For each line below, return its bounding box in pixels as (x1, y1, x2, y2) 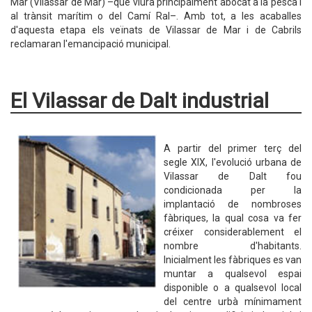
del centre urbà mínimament (164, 296, 302, 307)
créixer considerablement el (164, 226, 302, 237)
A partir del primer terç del (164, 143, 302, 154)
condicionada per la (164, 185, 302, 196)
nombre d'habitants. (164, 240, 302, 251)
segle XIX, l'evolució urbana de (164, 157, 302, 168)
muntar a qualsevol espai (164, 268, 302, 279)
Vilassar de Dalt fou (164, 171, 302, 182)
